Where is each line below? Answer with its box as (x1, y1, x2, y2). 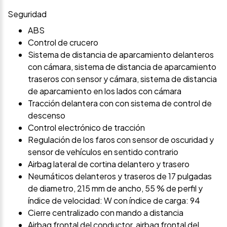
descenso (28, 109, 65, 121)
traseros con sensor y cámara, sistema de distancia (28, 73, 217, 84)
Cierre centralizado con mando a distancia (28, 207, 183, 218)
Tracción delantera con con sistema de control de (28, 97, 212, 108)
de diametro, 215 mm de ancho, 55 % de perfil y (28, 182, 203, 194)
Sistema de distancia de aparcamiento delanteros (28, 49, 214, 60)
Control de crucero (28, 36, 98, 48)
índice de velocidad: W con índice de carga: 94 (28, 195, 200, 206)
